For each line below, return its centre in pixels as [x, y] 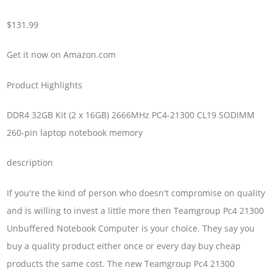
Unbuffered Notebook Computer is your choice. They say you [131, 228]
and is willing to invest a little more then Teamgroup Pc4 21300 [136, 210]
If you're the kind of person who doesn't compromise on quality [136, 193]
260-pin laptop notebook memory [75, 133]
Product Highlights [45, 85]
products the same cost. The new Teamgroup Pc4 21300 [121, 263]
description [30, 163]
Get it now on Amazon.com [62, 55]
